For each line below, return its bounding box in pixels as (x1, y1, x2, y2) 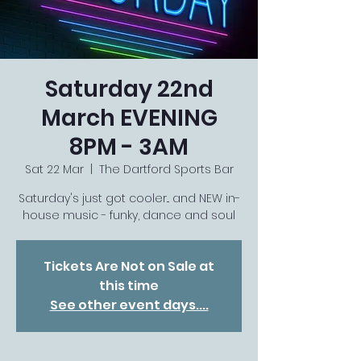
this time (99, 276, 159, 295)
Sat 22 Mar (24, 161, 84, 177)
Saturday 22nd (44, 73, 214, 105)
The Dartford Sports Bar (98, 161, 234, 177)
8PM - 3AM (69, 131, 189, 163)
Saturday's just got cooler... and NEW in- (18, 190, 240, 206)
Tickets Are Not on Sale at (44, 257, 214, 276)
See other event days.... (49, 296, 209, 314)
